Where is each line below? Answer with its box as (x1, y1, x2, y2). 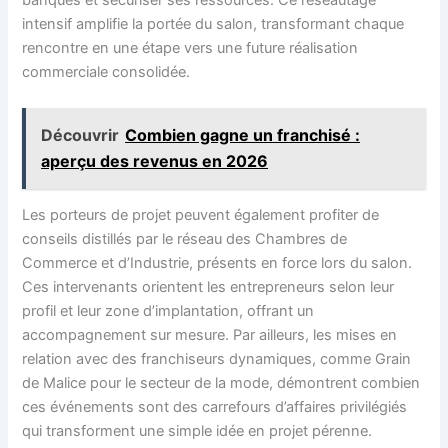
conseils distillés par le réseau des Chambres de (22, 230, 348, 249)
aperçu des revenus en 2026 (41, 151, 269, 172)
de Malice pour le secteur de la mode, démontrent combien (22, 374, 421, 393)
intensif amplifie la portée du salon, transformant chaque (22, 15, 405, 34)
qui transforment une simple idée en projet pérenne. (22, 422, 373, 441)
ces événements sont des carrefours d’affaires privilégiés (22, 398, 408, 417)
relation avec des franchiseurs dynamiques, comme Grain (22, 350, 412, 369)
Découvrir (41, 125, 120, 146)
